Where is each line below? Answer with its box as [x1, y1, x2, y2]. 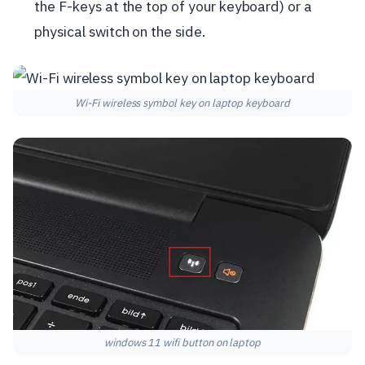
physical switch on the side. [34, 21, 205, 41]
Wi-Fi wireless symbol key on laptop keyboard [75, 95, 290, 110]
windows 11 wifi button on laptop [103, 336, 262, 350]
